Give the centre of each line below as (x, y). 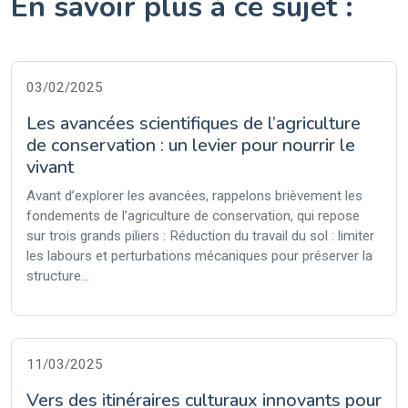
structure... (58, 276)
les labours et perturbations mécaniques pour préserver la (199, 256)
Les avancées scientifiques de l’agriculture (194, 123)
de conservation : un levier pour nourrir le (191, 145)
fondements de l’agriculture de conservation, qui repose (193, 216)
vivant (50, 167)
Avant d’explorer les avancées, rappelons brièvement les (194, 196)
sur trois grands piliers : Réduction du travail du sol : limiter (200, 236)
